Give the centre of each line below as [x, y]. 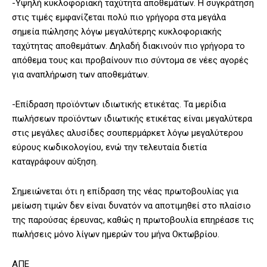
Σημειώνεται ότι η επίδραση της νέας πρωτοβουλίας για [125, 192]
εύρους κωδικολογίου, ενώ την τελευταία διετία [109, 148]
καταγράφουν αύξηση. [55, 162]
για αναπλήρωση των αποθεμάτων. [80, 75]
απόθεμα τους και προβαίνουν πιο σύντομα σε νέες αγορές [130, 60]
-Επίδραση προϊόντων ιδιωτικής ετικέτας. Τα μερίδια [119, 105]
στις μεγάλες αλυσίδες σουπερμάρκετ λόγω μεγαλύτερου [128, 133]
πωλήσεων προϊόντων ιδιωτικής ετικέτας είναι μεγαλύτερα [132, 119]
